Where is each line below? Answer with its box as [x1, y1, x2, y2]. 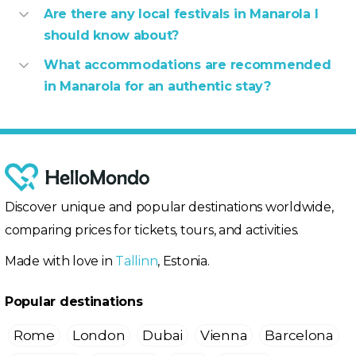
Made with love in [5, 253, 116, 269]
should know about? [44, 28, 180, 44]
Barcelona [265, 327, 334, 344]
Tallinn [115, 253, 158, 269]
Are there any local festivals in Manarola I [44, 6, 319, 22]
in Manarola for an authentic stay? [44, 79, 271, 95]
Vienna [199, 327, 248, 344]
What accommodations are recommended [44, 57, 331, 73]
